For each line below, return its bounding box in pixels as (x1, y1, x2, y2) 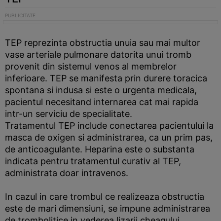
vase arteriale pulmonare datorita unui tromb (5, 49, 191, 60)
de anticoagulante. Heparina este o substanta (5, 144, 194, 154)
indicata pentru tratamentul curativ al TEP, (5, 156, 181, 166)
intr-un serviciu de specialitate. (5, 109, 132, 119)
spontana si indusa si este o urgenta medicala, (5, 85, 197, 95)
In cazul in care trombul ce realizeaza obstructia (5, 191, 204, 202)
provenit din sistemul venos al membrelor (5, 61, 177, 72)
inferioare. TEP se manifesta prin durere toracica (5, 73, 207, 83)
